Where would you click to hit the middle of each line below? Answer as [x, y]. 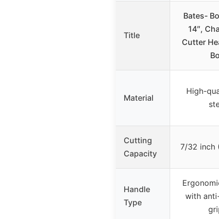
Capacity [140, 153]
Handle [137, 189]
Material [139, 98]
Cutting [138, 140]
